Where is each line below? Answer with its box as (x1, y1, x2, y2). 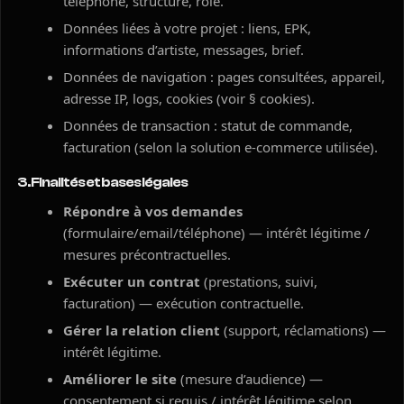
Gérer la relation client (63, 321, 220, 339)
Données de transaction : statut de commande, (63, 116, 353, 134)
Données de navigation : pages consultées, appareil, (63, 68, 385, 86)
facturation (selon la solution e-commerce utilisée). (63, 138, 378, 156)
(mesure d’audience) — (177, 370, 323, 388)
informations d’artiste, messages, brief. (63, 41, 304, 59)
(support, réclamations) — (220, 321, 386, 339)
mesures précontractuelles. (63, 245, 231, 263)
